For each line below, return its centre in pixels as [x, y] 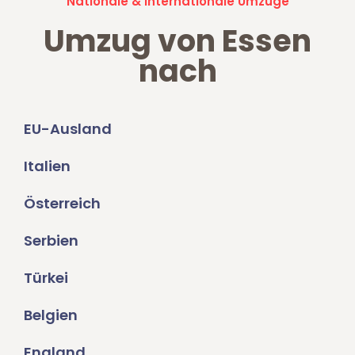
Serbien [51, 240]
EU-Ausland [68, 128]
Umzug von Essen [177, 40]
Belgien [51, 315]
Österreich [62, 203]
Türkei [46, 277]
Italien [47, 166]
